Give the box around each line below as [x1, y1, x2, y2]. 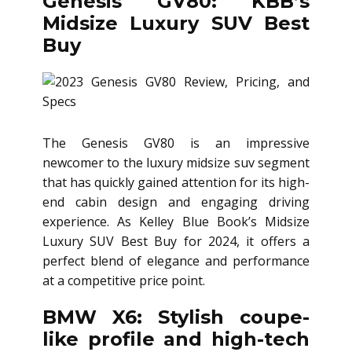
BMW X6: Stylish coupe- [42, 306, 310, 328]
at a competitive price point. [42, 272, 205, 289]
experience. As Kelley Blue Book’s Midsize [42, 213, 310, 230]
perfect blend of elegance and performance [42, 252, 310, 269]
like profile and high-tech [42, 328, 310, 350]
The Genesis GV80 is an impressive [42, 134, 310, 152]
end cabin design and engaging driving [42, 193, 310, 211]
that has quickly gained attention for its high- [42, 174, 310, 191]
